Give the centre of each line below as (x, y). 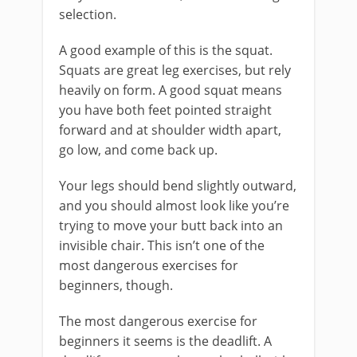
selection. (88, 14)
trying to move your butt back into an (171, 226)
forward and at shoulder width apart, (170, 130)
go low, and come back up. (138, 150)
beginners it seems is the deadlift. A (165, 341)
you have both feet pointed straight (165, 110)
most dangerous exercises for (149, 265)
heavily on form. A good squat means (171, 90)
